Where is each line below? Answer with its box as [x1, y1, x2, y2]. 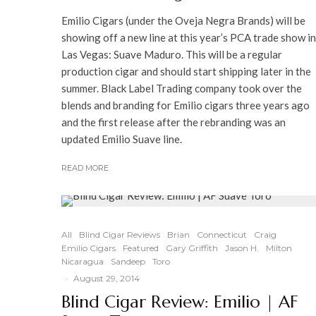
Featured [123, 243, 159, 253]
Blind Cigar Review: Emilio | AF [61, 291, 298, 312]
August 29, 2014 [73, 273, 140, 284]
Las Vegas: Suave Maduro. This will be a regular [61, 48, 282, 61]
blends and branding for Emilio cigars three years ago [61, 99, 310, 111]
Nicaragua [61, 256, 104, 267]
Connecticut [197, 229, 247, 240]
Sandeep [111, 256, 145, 267]
